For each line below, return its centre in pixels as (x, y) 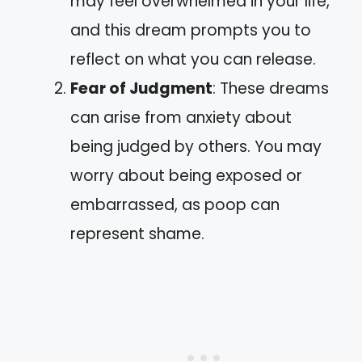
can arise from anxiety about (181, 118)
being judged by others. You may (196, 147)
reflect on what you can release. (193, 59)
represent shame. (137, 234)
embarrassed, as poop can (175, 205)
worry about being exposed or (186, 176)
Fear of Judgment (141, 88)
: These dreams (271, 88)
